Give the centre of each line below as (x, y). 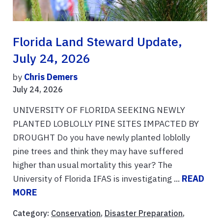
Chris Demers (51, 77)
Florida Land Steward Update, (97, 42)
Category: (32, 213)
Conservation (76, 213)
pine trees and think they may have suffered (98, 151)
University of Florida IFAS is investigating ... (97, 179)
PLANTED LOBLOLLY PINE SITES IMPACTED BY (106, 124)
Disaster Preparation (144, 213)
